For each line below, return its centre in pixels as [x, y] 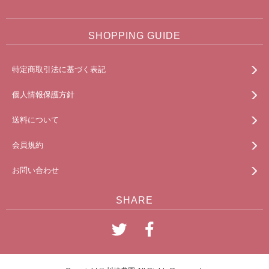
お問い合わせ [35, 171]
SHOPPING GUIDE [134, 36]
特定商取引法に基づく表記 [59, 70]
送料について [35, 120]
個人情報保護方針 [43, 95]
